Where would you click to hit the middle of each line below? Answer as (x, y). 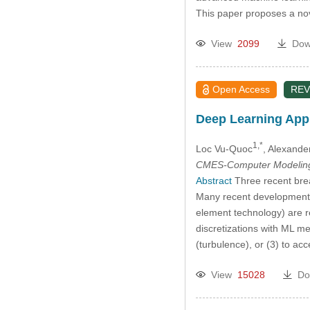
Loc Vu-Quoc (224, 148)
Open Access (241, 90)
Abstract (213, 180)
